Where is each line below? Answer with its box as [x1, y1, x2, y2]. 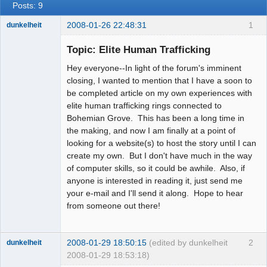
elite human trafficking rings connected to [67, 101, 222, 111]
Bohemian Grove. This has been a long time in [67, 113, 244, 123]
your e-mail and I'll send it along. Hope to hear [67, 188, 243, 198]
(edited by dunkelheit [149, 238, 228, 248]
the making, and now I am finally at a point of [67, 126, 235, 136]
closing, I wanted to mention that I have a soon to [67, 76, 252, 86]
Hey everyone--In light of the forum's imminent [67, 63, 241, 73]
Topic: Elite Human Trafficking [67, 44, 210, 56]
